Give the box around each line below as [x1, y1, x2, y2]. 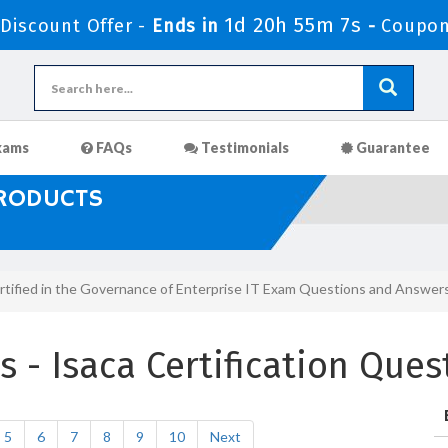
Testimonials [198, 139, 289, 156]
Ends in [145, 15, 224, 37]
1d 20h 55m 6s [223, 13, 363, 37]
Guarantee [353, 139, 430, 156]
